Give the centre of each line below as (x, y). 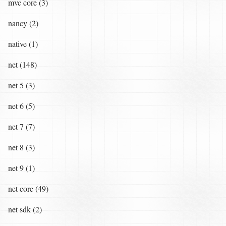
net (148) (22, 65)
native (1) (23, 44)
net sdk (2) (25, 209)
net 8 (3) (21, 147)
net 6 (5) (21, 106)
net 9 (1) (21, 168)
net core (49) (28, 189)
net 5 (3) (21, 85)
